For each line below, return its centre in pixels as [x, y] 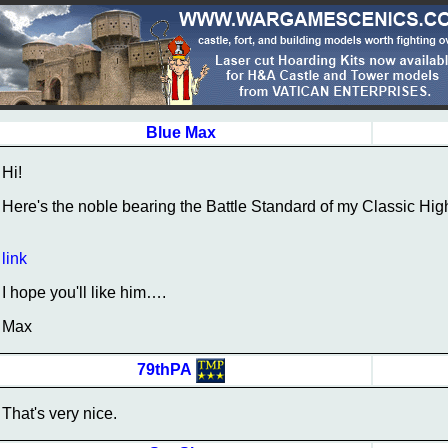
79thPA [164, 369]
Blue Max [181, 132]
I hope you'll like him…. [84, 292]
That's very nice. [59, 413]
